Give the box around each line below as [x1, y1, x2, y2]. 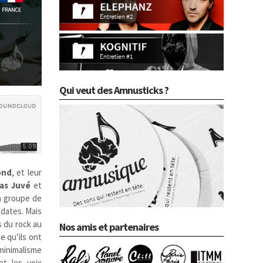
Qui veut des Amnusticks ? [59, 83, 168, 97]
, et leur [11, 166, 42, 178]
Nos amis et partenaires [59, 220, 159, 234]
